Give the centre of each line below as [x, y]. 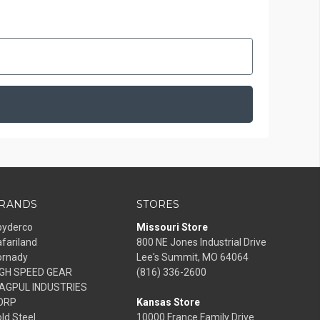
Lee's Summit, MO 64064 [192, 257]
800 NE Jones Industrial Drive [201, 242]
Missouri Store [172, 227]
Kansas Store [168, 302]
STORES [158, 204]
